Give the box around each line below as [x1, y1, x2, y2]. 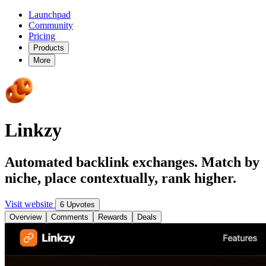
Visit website [5, 198, 55, 209]
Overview [9, 212, 42, 221]
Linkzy [5, 119, 62, 141]
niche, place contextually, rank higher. [5, 170, 236, 186]
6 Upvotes [60, 199, 95, 209]
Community [28, 20, 73, 30]
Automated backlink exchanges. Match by [5, 154, 259, 170]
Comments [51, 212, 88, 221]
